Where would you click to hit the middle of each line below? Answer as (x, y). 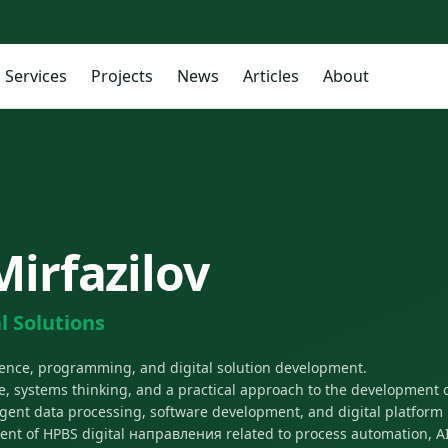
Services (35, 76)
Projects (121, 76)
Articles (270, 76)
